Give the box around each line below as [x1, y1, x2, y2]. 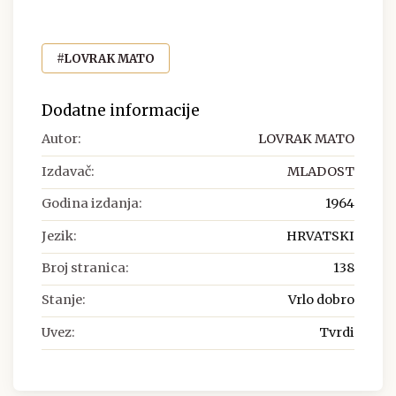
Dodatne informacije [42, 101, 200, 121]
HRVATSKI [286, 227, 354, 244]
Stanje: [42, 292, 86, 308]
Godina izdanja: [42, 195, 142, 212]
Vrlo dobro [288, 292, 354, 308]
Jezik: [42, 227, 77, 244]
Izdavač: [42, 163, 95, 179]
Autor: [42, 131, 81, 148]
